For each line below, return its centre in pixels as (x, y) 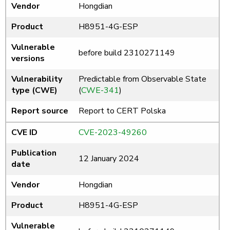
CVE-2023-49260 (113, 133)
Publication (34, 153)
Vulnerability (37, 79)
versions (28, 59)
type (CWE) (34, 91)
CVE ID (24, 133)
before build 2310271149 (127, 53)
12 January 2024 (109, 159)
